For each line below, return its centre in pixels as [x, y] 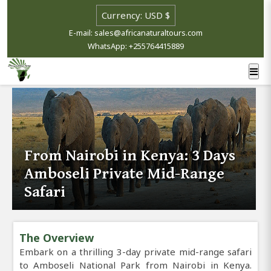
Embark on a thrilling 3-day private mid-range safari [135, 251]
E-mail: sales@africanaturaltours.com [135, 33]
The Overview [57, 237]
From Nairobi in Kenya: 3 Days [130, 155]
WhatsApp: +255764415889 [135, 46]
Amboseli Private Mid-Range [125, 173]
